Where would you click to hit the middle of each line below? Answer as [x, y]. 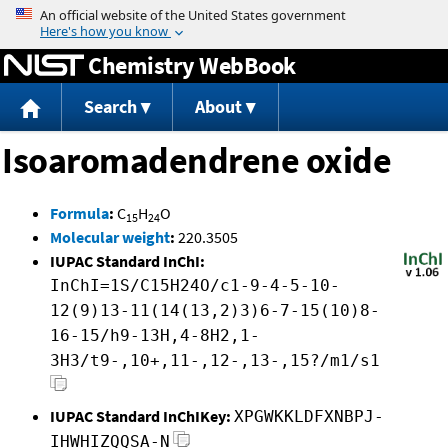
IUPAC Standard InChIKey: [140, 416]
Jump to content [224, 14]
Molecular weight [110, 237]
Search [110, 107]
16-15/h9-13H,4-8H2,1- [155, 336]
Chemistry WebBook [192, 65]
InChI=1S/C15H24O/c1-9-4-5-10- [195, 286]
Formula [79, 213]
